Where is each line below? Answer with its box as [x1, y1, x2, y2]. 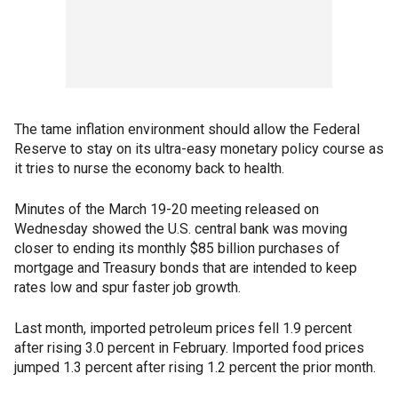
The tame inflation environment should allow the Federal [14, 121, 360, 138]
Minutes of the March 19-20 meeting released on [14, 201, 319, 218]
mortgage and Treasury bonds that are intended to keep [14, 259, 357, 276]
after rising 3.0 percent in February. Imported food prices [14, 339, 364, 356]
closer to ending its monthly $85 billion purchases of [14, 240, 340, 257]
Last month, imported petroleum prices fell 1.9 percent [14, 320, 352, 337]
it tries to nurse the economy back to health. [14, 160, 284, 177]
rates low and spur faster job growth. [14, 279, 241, 296]
